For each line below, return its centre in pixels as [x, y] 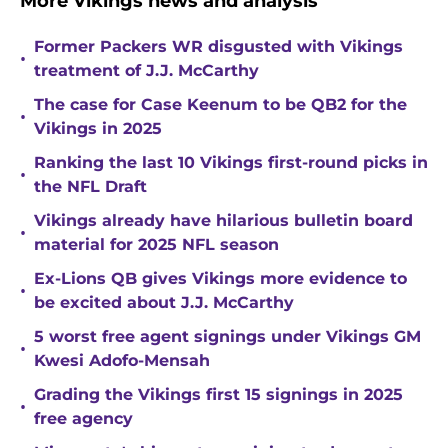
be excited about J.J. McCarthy [164, 303]
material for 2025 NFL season [156, 245]
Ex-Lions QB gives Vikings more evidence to [220, 279]
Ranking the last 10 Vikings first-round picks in [231, 163]
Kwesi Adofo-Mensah [122, 361]
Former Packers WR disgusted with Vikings [218, 47]
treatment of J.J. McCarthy [146, 71]
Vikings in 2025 [98, 129]
